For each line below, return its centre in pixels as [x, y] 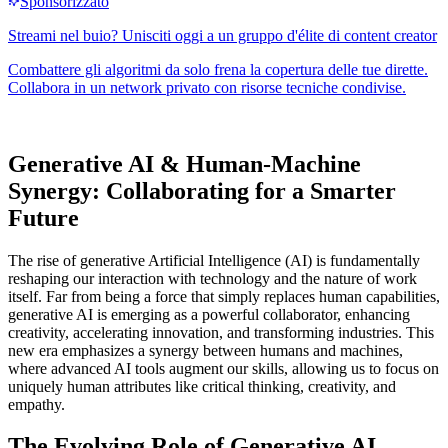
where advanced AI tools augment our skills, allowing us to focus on [223, 368]
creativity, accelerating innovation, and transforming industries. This [221, 332]
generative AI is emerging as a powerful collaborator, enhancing [209, 314]
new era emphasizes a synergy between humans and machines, [205, 350]
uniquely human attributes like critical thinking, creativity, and [202, 386]
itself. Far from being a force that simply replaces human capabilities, [224, 296]
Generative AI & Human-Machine [184, 163]
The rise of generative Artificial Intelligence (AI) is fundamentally [214, 260]
